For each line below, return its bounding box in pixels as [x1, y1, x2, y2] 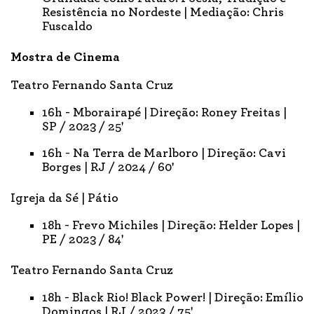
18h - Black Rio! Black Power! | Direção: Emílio [42, 291, 303, 304]
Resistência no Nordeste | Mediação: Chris [42, 6, 284, 19]
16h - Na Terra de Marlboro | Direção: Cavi [42, 146, 286, 160]
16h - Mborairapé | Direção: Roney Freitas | [42, 106, 287, 119]
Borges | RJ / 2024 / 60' [42, 161, 174, 174]
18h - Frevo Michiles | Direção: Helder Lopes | [42, 219, 300, 232]
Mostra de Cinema [11, 50, 120, 64]
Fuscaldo [42, 20, 93, 33]
